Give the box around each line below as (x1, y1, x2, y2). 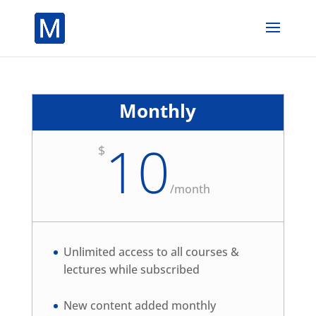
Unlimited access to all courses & (63, 244, 239, 260)
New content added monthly (63, 297, 216, 313)
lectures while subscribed (63, 262, 200, 277)
